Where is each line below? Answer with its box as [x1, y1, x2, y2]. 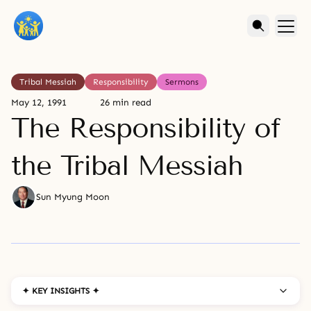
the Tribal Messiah [11, 149, 243, 182]
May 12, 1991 [11, 97, 67, 108]
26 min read [100, 97, 151, 108]
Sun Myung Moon [36, 192, 110, 203]
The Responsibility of [11, 112, 280, 144]
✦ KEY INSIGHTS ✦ [22, 286, 99, 296]
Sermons [165, 77, 199, 87]
